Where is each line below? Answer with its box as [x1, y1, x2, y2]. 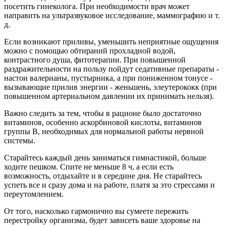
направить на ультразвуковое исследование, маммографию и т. [4, 11, 220, 20]
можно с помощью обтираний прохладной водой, [4, 46, 176, 55]
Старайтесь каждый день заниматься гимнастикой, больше [4, 153, 206, 162]
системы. [4, 136, 35, 145]
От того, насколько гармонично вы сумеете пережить [4, 206, 188, 215]
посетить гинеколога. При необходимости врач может [4, 2, 190, 11]
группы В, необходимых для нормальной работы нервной [4, 127, 204, 136]
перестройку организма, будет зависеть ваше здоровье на [4, 215, 200, 224]
